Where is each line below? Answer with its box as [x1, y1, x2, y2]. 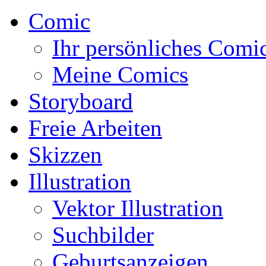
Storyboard [28, 88, 133, 114]
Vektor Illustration [52, 195, 223, 221]
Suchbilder [52, 222, 154, 248]
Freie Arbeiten [28, 115, 162, 141]
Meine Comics [52, 62, 188, 87]
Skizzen [28, 142, 102, 167]
